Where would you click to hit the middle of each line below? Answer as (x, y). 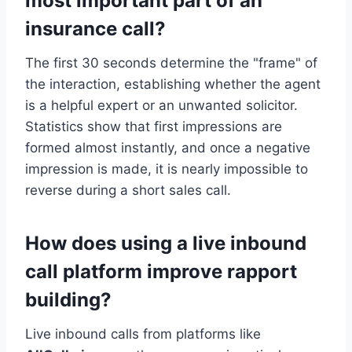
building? (68, 300)
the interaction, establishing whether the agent (173, 84)
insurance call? (95, 29)
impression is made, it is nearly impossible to (167, 169)
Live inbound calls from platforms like (143, 334)
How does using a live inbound (166, 244)
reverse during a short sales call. (128, 191)
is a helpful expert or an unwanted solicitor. (161, 106)
